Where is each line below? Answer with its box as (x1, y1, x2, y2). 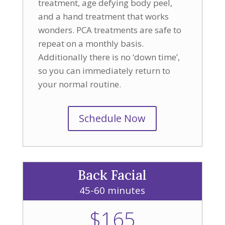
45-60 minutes (79, 184, 146, 197)
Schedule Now (79, 111, 146, 125)
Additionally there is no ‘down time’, (38, 51, 180, 63)
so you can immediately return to (38, 65, 170, 76)
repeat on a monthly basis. (38, 38, 144, 49)
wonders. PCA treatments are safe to (38, 24, 181, 36)
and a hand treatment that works (38, 11, 169, 22)
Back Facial (78, 167, 147, 183)
